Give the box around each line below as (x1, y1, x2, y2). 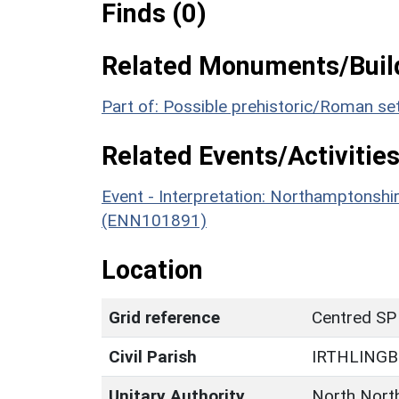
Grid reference (109, 306, 220, 328)
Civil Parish (109, 346, 197, 367)
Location (102, 254, 203, 285)
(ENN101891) (102, 209, 207, 231)
